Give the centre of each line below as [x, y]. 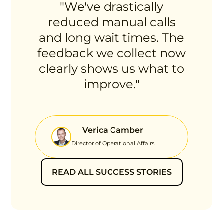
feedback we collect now [111, 53]
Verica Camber [113, 130]
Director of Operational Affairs [113, 143]
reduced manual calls [111, 22]
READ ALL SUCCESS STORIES [111, 172]
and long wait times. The [111, 37]
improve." [111, 84]
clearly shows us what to [111, 68]
